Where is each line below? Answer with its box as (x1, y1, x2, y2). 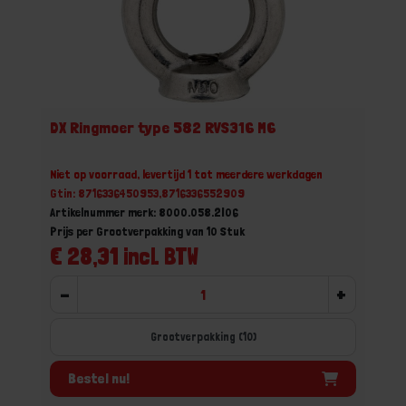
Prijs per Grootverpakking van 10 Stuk (50, 224, 245, 238)
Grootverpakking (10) (150, 330, 256, 343)
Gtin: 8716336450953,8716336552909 (50, 186, 245, 200)
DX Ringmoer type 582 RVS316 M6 (50, 118, 275, 137)
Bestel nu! (68, 369, 130, 387)
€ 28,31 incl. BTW (50, 242, 198, 270)
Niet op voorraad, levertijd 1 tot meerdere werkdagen (50, 167, 323, 181)
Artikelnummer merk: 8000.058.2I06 (50, 205, 238, 219)
